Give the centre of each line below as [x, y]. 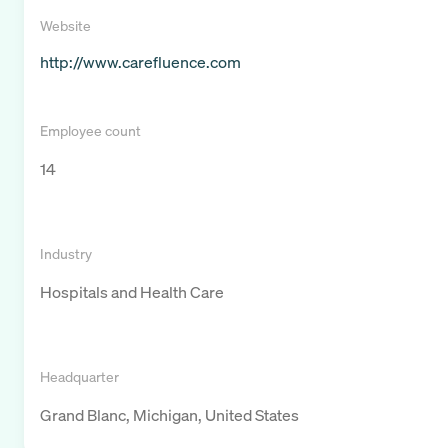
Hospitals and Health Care [132, 292]
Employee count [90, 131]
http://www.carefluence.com [140, 62]
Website [65, 26]
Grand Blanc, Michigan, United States [169, 415]
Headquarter [79, 377]
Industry [66, 254]
